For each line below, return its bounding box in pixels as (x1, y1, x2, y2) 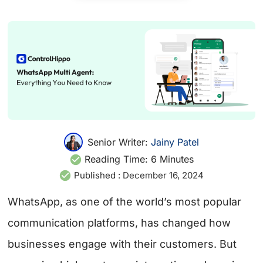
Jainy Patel (150, 136, 199, 148)
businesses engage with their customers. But (8, 238, 237, 251)
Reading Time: (84, 153, 148, 166)
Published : (74, 170, 121, 181)
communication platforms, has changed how (8, 217, 231, 230)
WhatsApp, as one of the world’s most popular (8, 195, 242, 208)
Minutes (159, 153, 194, 166)
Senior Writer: (87, 136, 151, 148)
